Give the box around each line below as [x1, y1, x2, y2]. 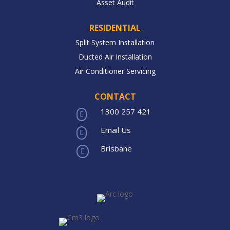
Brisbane [101, 143, 132, 154]
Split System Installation [75, 37, 155, 47]
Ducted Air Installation [78, 51, 152, 62]
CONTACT [94, 90, 136, 102]
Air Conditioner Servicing [74, 66, 156, 76]
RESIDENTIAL [89, 22, 141, 33]
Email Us [101, 124, 131, 135]
